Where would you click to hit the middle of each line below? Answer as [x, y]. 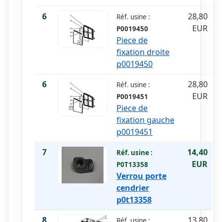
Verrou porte [141, 176]
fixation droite [143, 52]
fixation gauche [145, 120]
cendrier [133, 188]
